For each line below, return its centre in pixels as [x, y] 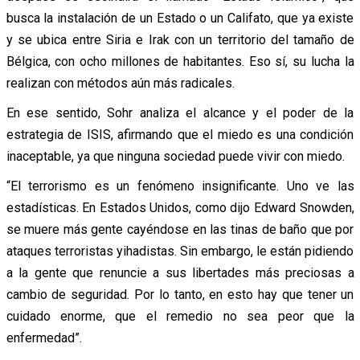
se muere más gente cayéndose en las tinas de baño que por [180, 229]
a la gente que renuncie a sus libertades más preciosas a [180, 272]
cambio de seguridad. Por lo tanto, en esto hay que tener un [180, 294]
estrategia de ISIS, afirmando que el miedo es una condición [180, 134]
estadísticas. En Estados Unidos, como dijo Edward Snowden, [180, 207]
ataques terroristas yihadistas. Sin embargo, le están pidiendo [180, 251]
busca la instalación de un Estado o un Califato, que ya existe [180, 18]
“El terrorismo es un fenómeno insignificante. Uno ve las [180, 186]
